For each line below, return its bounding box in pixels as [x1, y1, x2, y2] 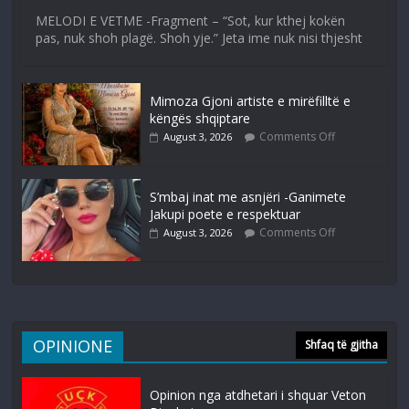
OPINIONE [33, 335, 113, 358]
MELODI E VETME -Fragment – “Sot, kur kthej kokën [36, 12, 346, 30]
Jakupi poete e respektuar [150, 205, 301, 224]
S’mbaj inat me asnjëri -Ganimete [150, 188, 347, 206]
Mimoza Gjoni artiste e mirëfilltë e [150, 92, 351, 110]
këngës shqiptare [150, 110, 251, 128]
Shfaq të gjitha [304, 337, 378, 353]
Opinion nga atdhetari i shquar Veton [150, 386, 367, 404]
